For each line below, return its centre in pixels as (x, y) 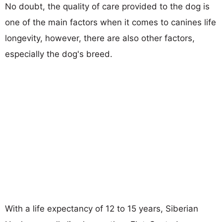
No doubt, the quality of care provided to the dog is (107, 6)
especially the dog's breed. (59, 54)
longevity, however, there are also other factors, (100, 38)
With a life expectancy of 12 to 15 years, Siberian (102, 208)
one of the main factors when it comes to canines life (111, 22)
